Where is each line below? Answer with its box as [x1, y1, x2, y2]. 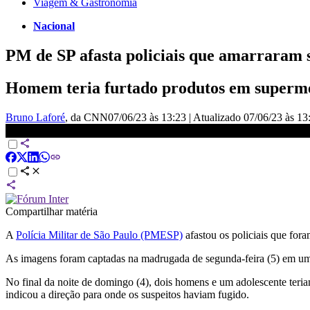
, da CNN [65, 111, 108, 123]
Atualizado [193, 111, 244, 123]
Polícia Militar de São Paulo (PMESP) [16, 228, 183, 241]
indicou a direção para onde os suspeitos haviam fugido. [6, 288, 249, 300]
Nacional [33, 19, 75, 32]
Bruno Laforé [6, 111, 65, 123]
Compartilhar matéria [6, 205, 98, 217]
